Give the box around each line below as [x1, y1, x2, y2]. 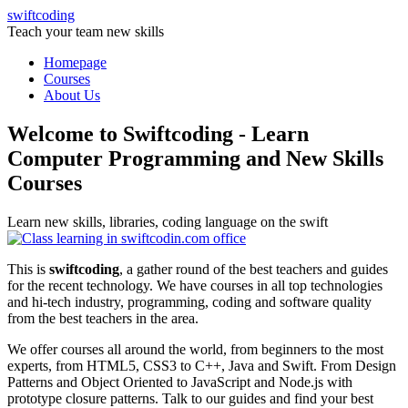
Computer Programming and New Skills [7, 146, 383, 170]
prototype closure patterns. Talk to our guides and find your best [7, 390, 373, 406]
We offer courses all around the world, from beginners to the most [7, 341, 383, 357]
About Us [44, 87, 100, 103]
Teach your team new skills [7, 24, 164, 39]
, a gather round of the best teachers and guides [119, 260, 388, 277]
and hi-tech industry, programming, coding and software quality [7, 293, 372, 310]
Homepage [44, 55, 107, 70]
